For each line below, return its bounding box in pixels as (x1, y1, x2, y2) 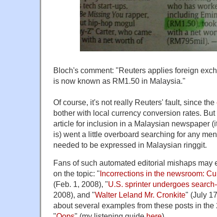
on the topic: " (53, 169, 100, 178)
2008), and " (53, 190, 95, 199)
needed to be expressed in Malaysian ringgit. (53, 140, 207, 149)
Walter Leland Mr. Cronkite (95, 190, 186, 199)
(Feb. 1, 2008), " (53, 179, 108, 188)
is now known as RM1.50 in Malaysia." (53, 76, 186, 85)
